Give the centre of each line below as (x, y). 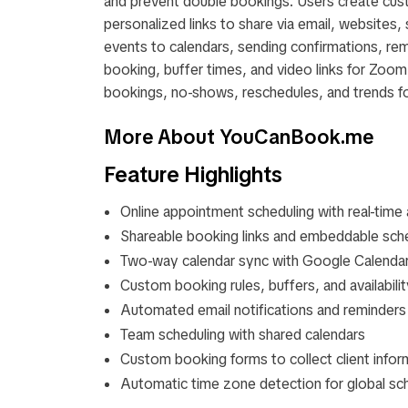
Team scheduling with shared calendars (243, 335)
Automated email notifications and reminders (263, 310)
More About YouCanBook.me (239, 137)
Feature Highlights (193, 174)
